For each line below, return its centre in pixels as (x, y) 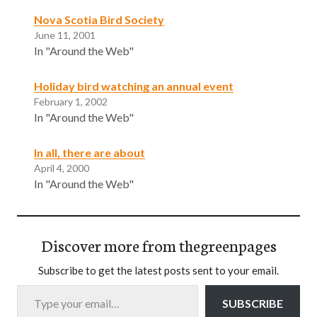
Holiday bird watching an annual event (134, 86)
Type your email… (34, 284)
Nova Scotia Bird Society (99, 19)
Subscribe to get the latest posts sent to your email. (158, 270)
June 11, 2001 (65, 35)
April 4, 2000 (62, 168)
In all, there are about (90, 152)
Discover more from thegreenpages (158, 244)
